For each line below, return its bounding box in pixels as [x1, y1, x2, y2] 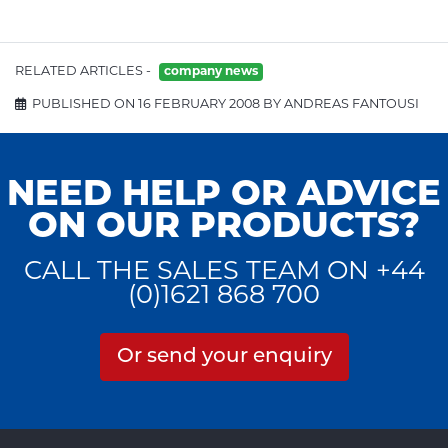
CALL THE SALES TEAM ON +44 [23, 260, 425, 286]
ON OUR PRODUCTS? [28, 211, 420, 247]
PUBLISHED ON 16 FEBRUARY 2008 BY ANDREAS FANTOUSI [26, 98, 419, 112]
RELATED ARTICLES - [15, 65, 151, 79]
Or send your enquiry [116, 347, 332, 368]
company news [163, 66, 258, 79]
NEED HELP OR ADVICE [7, 179, 441, 215]
